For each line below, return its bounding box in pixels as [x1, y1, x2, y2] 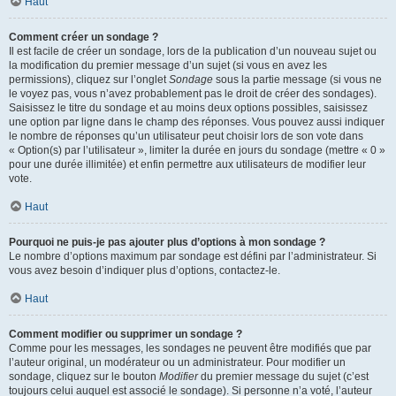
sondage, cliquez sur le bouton [9, 370, 159, 383]
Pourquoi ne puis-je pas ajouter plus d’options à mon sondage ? [9, 236, 325, 248]
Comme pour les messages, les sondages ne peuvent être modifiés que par [9, 342, 371, 354]
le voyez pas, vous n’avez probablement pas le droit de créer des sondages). [9, 88, 377, 100]
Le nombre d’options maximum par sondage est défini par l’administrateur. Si [9, 250, 377, 263]
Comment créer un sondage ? [9, 31, 158, 43]
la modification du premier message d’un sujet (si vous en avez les [9, 59, 327, 72]
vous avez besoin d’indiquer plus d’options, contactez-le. [9, 264, 280, 277]
